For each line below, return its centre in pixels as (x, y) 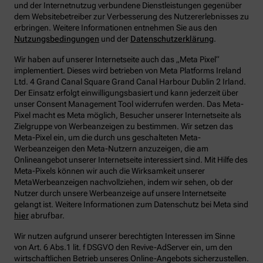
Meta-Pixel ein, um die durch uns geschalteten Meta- (107, 138)
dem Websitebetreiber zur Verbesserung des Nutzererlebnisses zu (131, 17)
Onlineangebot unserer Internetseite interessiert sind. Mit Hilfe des (131, 160)
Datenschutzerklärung (172, 39)
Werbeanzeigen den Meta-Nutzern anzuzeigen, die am (111, 149)
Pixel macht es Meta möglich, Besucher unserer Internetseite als (128, 115)
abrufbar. (47, 216)
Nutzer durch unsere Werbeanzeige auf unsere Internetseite (120, 193)
